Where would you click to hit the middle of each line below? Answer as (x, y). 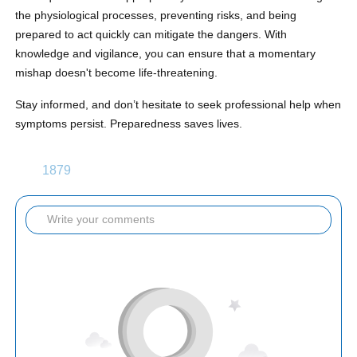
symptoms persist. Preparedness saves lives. (129, 124)
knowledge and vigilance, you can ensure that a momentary (166, 54)
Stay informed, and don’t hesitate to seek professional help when (178, 105)
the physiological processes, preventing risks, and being (156, 16)
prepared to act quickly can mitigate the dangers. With (151, 35)
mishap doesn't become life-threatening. (117, 73)
